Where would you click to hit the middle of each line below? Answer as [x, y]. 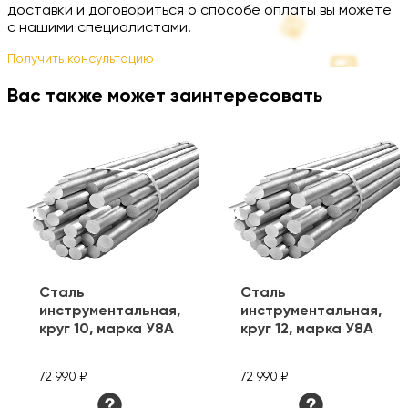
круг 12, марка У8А [307, 329]
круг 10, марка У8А [107, 329]
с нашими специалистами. [99, 28]
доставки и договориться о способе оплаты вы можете [199, 10]
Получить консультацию [81, 59]
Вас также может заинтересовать [165, 97]
